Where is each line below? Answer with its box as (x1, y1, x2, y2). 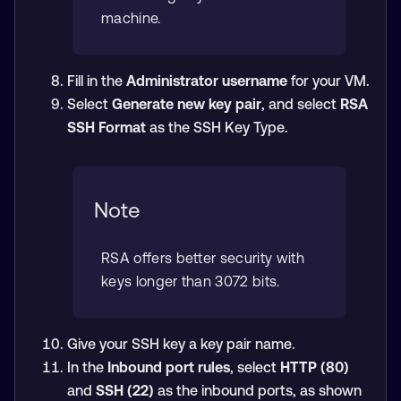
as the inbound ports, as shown (153, 382, 362, 398)
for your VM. (286, 73, 370, 89)
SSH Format (66, 119, 146, 135)
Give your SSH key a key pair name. (66, 336, 295, 352)
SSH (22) (95, 382, 154, 398)
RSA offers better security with (101, 250, 304, 266)
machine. (101, 10, 161, 26)
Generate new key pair (111, 96, 261, 112)
